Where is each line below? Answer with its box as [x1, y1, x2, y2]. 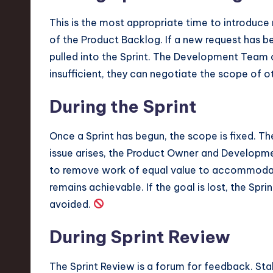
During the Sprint [49, 95, 197, 117]
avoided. [49, 197, 93, 210]
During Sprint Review [49, 225, 230, 247]
